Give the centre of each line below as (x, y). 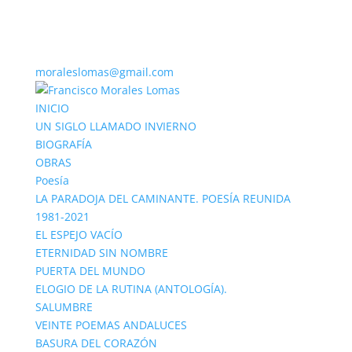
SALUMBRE (64, 307)
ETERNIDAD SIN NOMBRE (101, 253)
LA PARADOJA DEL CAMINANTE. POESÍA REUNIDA (163, 198)
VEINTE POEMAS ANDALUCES (111, 325)
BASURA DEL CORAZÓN (96, 343)
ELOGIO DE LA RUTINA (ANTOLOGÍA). (131, 289)
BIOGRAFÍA (63, 144)
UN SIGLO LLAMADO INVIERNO (115, 126)
